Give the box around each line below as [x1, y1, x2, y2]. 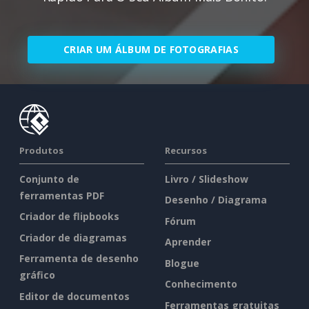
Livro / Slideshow [165, 172, 248, 186]
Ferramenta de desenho [19, 252, 139, 266]
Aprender [165, 235, 211, 249]
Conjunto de [19, 172, 79, 186]
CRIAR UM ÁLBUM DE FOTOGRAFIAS [63, 42, 239, 56]
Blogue [165, 256, 199, 270]
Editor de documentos [19, 289, 130, 303]
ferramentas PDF [19, 188, 104, 202]
